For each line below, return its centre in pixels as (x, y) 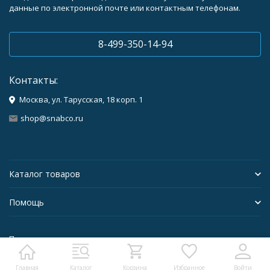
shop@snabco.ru (52, 118)
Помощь (27, 202)
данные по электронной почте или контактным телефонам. (125, 8)
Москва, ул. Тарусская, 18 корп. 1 (81, 99)
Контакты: (33, 80)
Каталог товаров (45, 174)
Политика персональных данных (73, 239)
